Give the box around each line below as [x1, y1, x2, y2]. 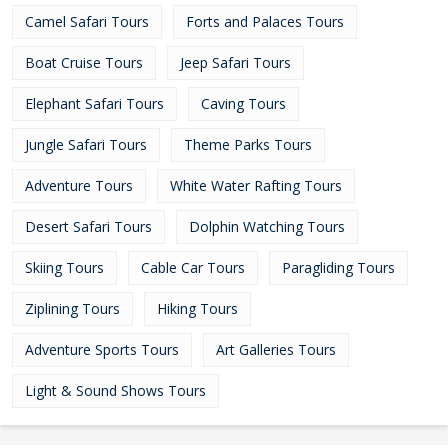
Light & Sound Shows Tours [25, 381, 206, 400]
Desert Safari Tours [25, 217, 152, 236]
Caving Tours [201, 94, 286, 113]
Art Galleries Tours [216, 340, 336, 359]
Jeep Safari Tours [180, 53, 291, 72]
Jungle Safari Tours [25, 135, 147, 154]
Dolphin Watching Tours [189, 217, 345, 236]
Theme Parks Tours [184, 135, 312, 154]
